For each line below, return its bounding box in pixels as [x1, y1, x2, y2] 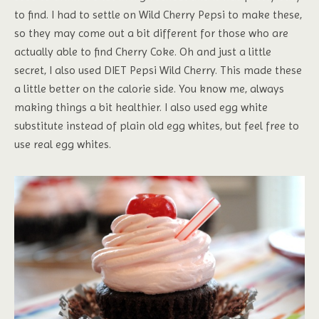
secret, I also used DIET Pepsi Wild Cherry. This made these [14, 63, 302, 78]
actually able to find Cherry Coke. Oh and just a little [14, 45, 271, 59]
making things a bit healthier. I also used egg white [14, 100, 268, 115]
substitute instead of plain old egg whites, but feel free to [14, 119, 299, 133]
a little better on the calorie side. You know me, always [14, 82, 284, 96]
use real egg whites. [14, 137, 111, 152]
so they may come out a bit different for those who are [14, 26, 288, 41]
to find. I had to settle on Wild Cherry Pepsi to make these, [14, 8, 302, 22]
